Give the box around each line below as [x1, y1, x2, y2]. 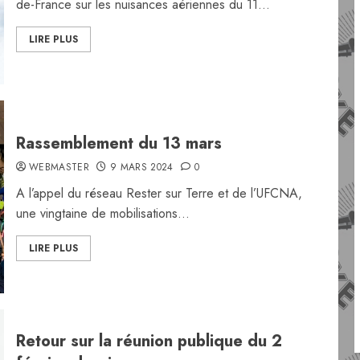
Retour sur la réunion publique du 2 [15, 329, 282, 353]
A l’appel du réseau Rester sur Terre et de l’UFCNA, [15, 184, 302, 202]
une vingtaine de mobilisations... [15, 204, 190, 223]
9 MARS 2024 [109, 160, 174, 174]
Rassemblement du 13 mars [15, 132, 222, 155]
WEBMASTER [28, 160, 90, 174]
